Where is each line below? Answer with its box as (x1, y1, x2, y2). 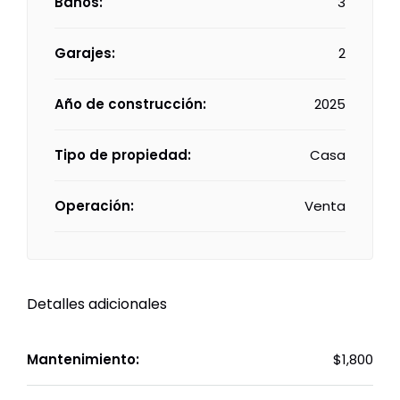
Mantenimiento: (27, 350, 139, 369)
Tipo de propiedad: (54, 146, 191, 164)
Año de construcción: (54, 95, 206, 113)
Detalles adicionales (27, 294, 167, 314)
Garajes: (54, 44, 115, 62)
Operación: (54, 196, 134, 215)
